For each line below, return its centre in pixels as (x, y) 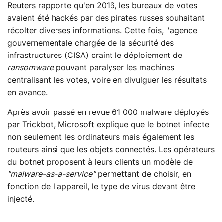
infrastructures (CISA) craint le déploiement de (95, 55)
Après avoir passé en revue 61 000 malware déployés (108, 112)
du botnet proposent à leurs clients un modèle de (100, 162)
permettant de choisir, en (143, 174)
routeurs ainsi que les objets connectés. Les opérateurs (111, 149)
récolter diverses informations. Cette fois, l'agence (102, 30)
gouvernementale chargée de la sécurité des (91, 43)
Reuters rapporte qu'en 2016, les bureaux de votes (102, 6)
